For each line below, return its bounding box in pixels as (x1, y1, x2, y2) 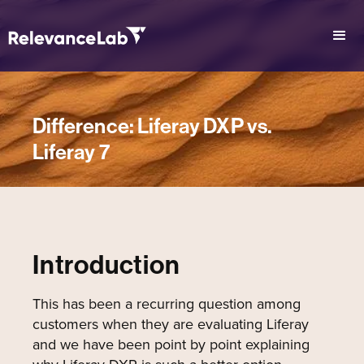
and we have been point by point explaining (32, 334, 310, 355)
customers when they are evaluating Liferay (32, 314, 309, 335)
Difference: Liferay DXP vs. (32, 114, 272, 139)
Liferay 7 (32, 140, 110, 165)
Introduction (32, 249, 180, 280)
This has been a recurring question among (32, 293, 301, 314)
